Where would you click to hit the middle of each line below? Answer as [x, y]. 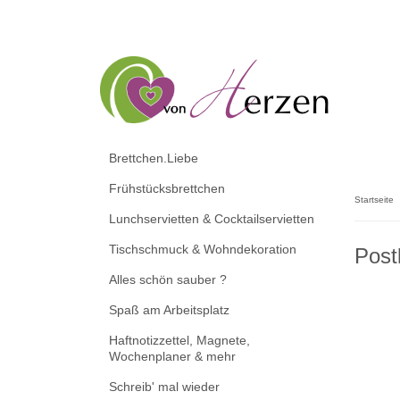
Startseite [374, 200]
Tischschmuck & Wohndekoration [203, 249]
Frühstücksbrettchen [167, 188]
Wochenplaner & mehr [172, 356]
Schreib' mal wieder [164, 387]
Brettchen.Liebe [154, 158]
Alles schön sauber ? [168, 279]
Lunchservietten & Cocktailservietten [212, 219]
